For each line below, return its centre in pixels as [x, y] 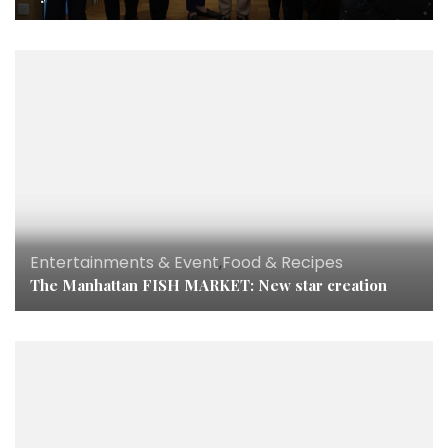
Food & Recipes [282, 262]
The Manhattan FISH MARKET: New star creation [208, 284]
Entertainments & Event [124, 262]
